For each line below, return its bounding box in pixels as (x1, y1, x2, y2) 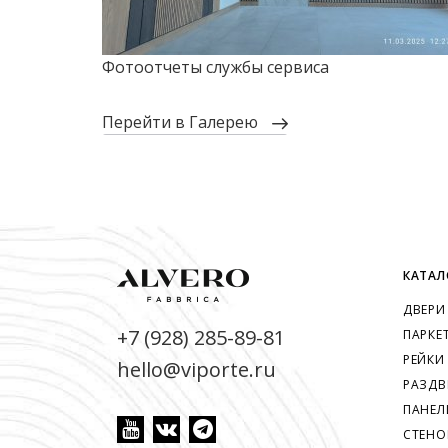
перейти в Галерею (114, 111, 262, 134)
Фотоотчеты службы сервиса (102, 55, 329, 78)
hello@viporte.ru (117, 356, 276, 384)
